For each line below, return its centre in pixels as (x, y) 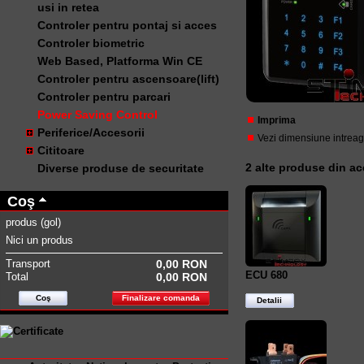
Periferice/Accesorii (91, 132)
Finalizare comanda (160, 298)
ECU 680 (266, 275)
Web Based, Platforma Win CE (119, 61)
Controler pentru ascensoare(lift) (128, 78)
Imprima (277, 120)
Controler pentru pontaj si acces (127, 25)
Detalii (270, 300)
